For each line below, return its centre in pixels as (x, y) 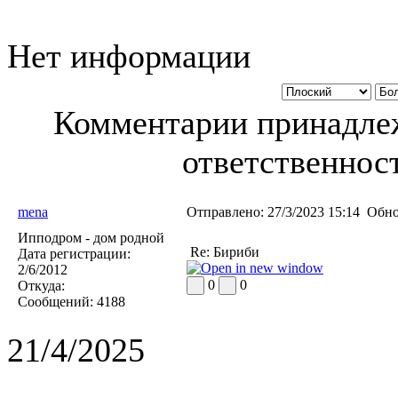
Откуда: (41, 286)
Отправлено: (225, 212)
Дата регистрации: (74, 254)
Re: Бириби (223, 252)
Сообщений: (56, 302)
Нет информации (129, 56)
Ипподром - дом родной (91, 238)
